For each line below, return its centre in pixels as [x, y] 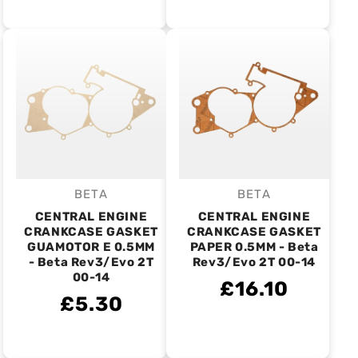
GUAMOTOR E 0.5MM [91, 247]
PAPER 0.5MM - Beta [254, 247]
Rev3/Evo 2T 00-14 [254, 262]
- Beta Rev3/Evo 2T [91, 262]
